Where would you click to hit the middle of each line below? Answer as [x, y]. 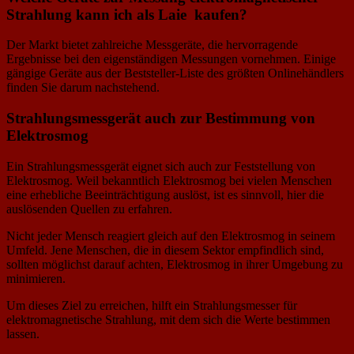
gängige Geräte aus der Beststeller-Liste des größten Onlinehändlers [175, 73]
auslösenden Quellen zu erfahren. [89, 209]
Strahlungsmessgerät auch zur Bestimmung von [161, 119]
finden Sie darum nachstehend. [83, 88]
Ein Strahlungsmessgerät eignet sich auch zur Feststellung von [161, 166]
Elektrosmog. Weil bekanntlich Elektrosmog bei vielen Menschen [169, 180]
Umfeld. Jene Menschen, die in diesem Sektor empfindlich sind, [165, 250]
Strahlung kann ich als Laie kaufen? [127, 14]
